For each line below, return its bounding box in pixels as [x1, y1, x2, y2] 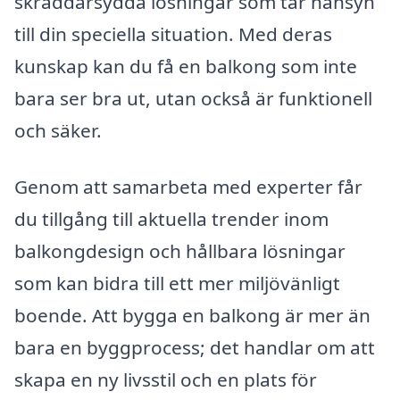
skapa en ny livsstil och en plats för [14, 367, 317, 393]
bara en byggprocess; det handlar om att [14, 335, 375, 361]
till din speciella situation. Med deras [14, 21, 332, 46]
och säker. [14, 117, 102, 143]
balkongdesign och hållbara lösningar [14, 238, 346, 264]
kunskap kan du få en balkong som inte [14, 53, 357, 79]
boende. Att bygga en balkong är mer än [14, 303, 371, 329]
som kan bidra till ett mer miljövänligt [14, 271, 340, 296]
